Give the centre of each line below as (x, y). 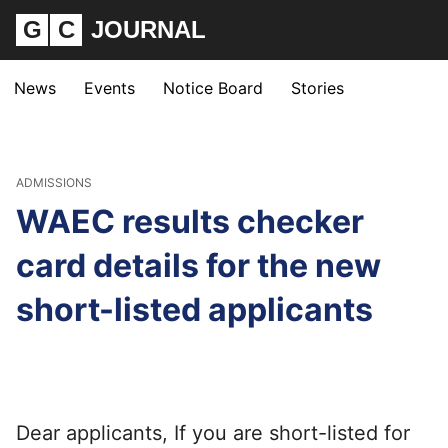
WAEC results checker (190, 221)
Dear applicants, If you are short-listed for (213, 433)
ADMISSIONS (54, 182)
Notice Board (213, 88)
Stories (317, 88)
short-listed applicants (194, 309)
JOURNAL (148, 29)
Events (109, 88)
